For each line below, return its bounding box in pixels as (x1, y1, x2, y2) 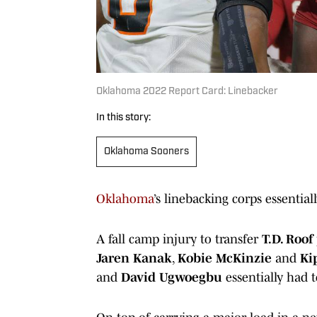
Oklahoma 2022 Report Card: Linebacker (96, 86, 278, 97)
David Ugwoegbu (117, 270, 222, 284)
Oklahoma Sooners (104, 146, 189, 157)
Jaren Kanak (96, 250, 172, 265)
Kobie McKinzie (178, 250, 275, 265)
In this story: (96, 112, 151, 123)
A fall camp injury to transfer (96, 231, 262, 246)
